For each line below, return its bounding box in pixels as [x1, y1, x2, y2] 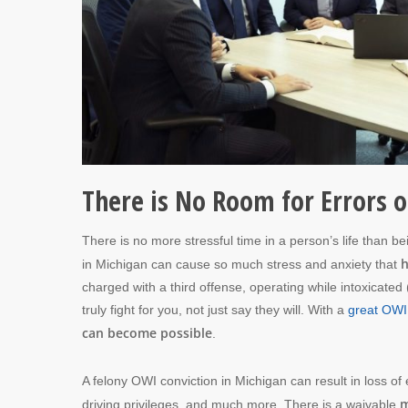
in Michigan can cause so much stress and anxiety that [82, 256, 397, 271]
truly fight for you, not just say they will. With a [82, 301, 348, 317]
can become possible [82, 323, 212, 342]
